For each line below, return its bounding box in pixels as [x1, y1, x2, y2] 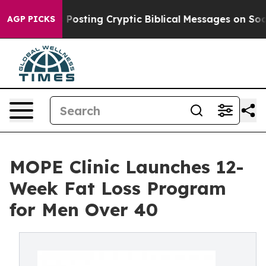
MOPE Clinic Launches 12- [9, 156, 244, 178]
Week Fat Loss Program [9, 177, 226, 199]
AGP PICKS [7, 14, 55, 24]
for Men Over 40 [9, 198, 158, 221]
